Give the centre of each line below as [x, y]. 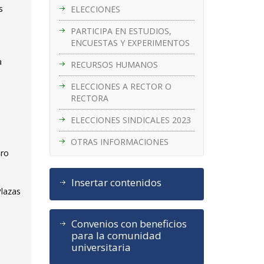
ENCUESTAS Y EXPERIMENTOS [130, 42]
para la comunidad [116, 235]
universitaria [101, 247]
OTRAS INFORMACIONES [119, 141]
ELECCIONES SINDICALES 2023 [131, 120]
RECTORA [89, 98]
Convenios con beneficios [129, 223]
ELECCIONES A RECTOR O [121, 86]
